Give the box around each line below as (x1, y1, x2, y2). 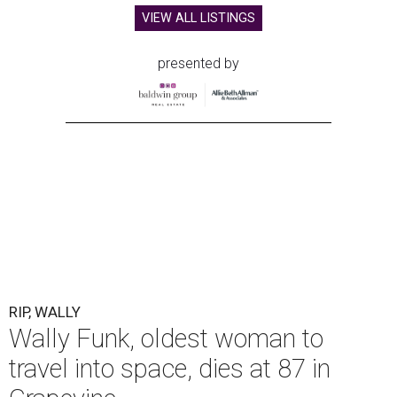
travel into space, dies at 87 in (9, 354, 331, 385)
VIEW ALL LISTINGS (142, 11, 255, 27)
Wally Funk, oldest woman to (9, 323, 323, 354)
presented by (158, 55, 239, 73)
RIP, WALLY (9, 303, 81, 322)
